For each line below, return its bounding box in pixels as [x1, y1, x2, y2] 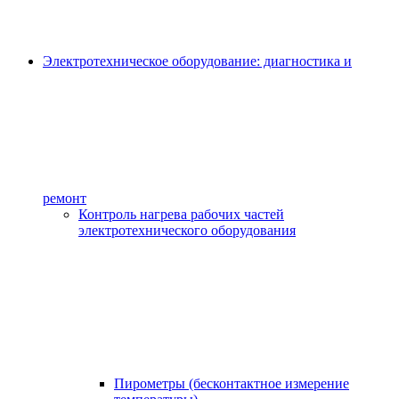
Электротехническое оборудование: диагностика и [43, 53, 352, 69]
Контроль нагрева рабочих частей [78, 207, 284, 223]
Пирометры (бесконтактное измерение [114, 376, 349, 392]
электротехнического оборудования [78, 223, 296, 239]
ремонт [43, 191, 86, 207]
